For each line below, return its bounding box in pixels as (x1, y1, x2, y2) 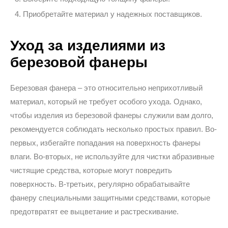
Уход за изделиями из (10, 38, 165, 53)
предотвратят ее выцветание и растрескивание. (10, 207, 179, 216)
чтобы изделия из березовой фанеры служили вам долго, (10, 111, 213, 120)
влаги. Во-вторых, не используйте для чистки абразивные (10, 152, 214, 161)
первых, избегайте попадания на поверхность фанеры (10, 138, 201, 147)
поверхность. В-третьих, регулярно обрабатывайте (10, 180, 190, 188)
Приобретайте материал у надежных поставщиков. (23, 10, 202, 18)
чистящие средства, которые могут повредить (10, 166, 172, 175)
